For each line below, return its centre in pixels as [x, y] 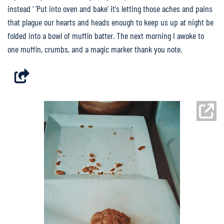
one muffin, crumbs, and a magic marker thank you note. [95, 49]
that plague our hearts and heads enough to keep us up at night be [110, 22]
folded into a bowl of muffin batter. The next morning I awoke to [106, 35]
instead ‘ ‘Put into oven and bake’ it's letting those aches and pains [110, 8]
